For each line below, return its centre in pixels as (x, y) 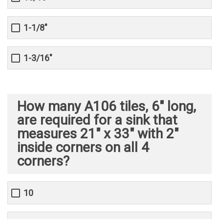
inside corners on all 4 (83, 148)
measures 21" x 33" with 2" (98, 134)
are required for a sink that (97, 120)
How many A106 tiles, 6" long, (107, 107)
